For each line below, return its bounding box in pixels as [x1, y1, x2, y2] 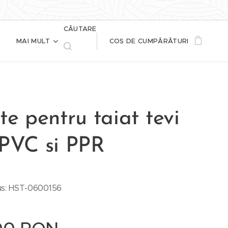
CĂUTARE [63, 24, 97, 33]
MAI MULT [16, 37, 50, 45]
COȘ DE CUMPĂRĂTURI [109, 37, 189, 45]
